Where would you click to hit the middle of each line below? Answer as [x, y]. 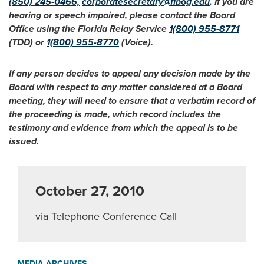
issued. [24, 141]
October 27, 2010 [90, 191]
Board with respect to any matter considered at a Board [126, 87]
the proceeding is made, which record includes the [115, 114]
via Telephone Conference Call [106, 216]
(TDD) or [28, 42]
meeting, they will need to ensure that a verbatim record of [132, 101]
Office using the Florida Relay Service [89, 29]
